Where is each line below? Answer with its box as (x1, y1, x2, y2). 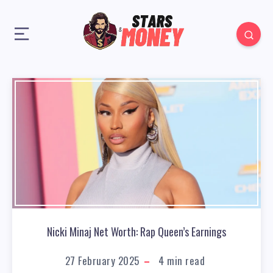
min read (164, 253, 205, 269)
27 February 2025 (65, 253, 140, 269)
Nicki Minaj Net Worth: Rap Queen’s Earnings (47, 224, 226, 240)
